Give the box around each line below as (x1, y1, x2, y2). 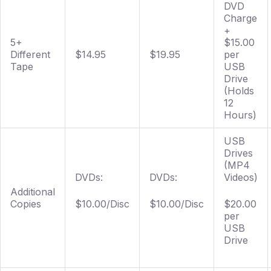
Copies (10, 197, 41, 210)
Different (10, 48, 50, 60)
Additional (10, 185, 55, 198)
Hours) (224, 108, 256, 121)
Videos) (224, 171, 258, 183)
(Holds (224, 84, 254, 97)
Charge (224, 11, 257, 24)
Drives (224, 146, 253, 159)
